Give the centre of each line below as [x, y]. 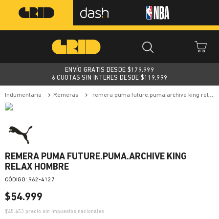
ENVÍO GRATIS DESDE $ [98, 70]
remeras [68, 95]
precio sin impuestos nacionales [64, 212]
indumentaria [24, 95]
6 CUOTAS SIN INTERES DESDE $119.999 [109, 78]
